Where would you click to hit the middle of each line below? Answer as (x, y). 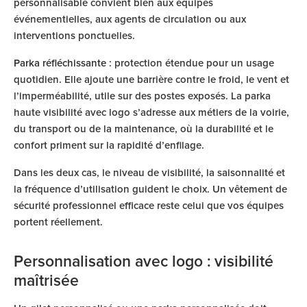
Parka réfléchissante (60, 63)
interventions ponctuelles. (74, 36)
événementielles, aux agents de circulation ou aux (130, 20)
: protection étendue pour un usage (190, 63)
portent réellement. (58, 222)
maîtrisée (46, 281)
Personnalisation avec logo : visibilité (144, 262)
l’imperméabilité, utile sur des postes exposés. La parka (142, 96)
